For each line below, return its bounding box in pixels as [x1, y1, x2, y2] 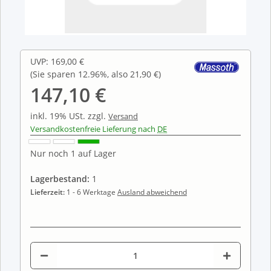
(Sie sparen [30, 68, 78, 80]
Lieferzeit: [30, 186, 67, 197]
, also [107, 68, 130, 80]
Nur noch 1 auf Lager [30, 147, 116, 159]
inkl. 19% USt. [30, 109, 88, 122]
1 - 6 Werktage [67, 186, 117, 197]
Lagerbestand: [30, 172, 90, 184]
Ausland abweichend [117, 186, 187, 197]
